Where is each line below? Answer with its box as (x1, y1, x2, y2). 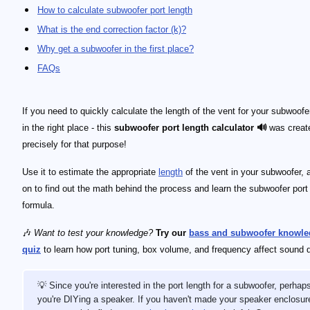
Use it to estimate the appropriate (22, 167, 158, 177)
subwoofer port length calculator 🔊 (114, 122, 266, 133)
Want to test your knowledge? (34, 228, 153, 238)
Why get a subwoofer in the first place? (37, 44, 194, 54)
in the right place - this (22, 122, 114, 133)
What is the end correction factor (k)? (37, 24, 186, 35)
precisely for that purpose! (22, 139, 127, 149)
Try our (156, 228, 189, 238)
